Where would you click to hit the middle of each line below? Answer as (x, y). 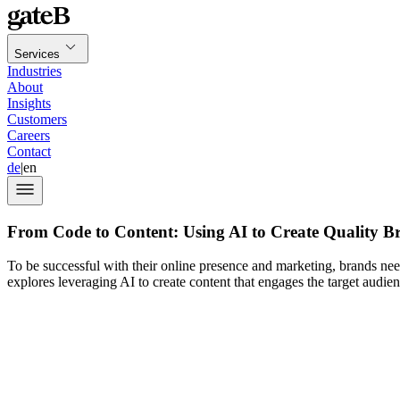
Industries (34, 71)
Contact (29, 151)
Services (37, 54)
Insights (29, 103)
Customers (37, 119)
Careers (29, 135)
